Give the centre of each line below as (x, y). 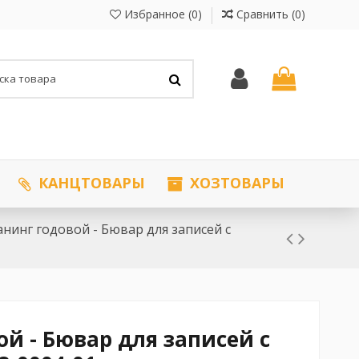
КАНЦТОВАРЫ (89, 183)
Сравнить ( (265, 14)
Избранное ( (156, 14)
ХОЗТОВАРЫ (235, 183)
